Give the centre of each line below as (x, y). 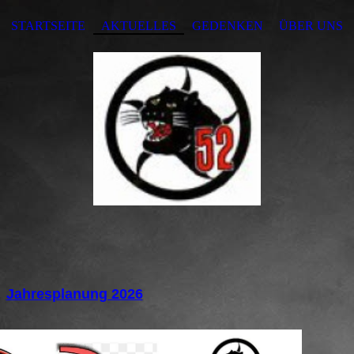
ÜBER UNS (311, 26)
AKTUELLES (139, 26)
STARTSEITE (48, 26)
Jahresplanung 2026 (74, 294)
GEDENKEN (228, 26)
